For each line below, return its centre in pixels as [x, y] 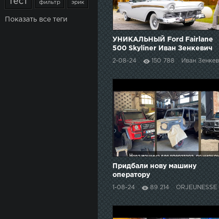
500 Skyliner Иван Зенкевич [162, 49]
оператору [131, 175]
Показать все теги [36, 20]
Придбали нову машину [154, 166]
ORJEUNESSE [197, 188]
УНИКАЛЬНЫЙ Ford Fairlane [163, 40]
